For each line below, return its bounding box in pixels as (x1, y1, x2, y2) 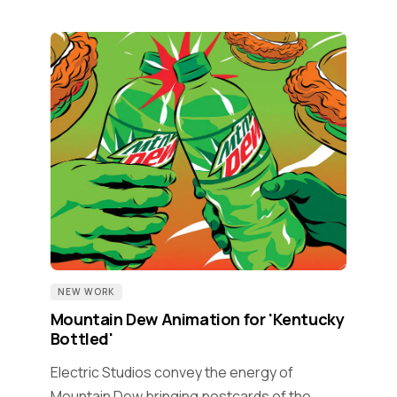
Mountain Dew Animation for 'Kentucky (50, 307, 345, 330)
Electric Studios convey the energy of (50, 362, 293, 382)
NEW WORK (57, 284, 115, 298)
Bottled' (50, 327, 113, 349)
